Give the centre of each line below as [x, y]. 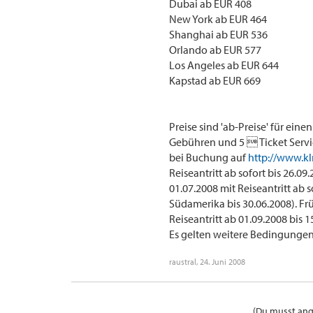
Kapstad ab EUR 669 [215, 80]
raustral [183, 262]
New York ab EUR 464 [218, 19]
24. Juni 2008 [223, 262]
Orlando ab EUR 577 [215, 50]
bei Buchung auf [209, 157]
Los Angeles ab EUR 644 [224, 65]
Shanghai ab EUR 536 [218, 34]
